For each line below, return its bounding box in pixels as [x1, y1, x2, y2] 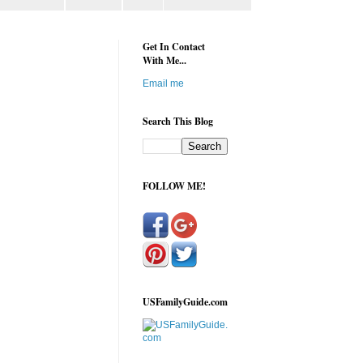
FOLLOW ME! [143, 179, 206, 194]
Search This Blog [143, 114, 213, 129]
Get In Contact [143, 40, 205, 54]
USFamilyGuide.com [143, 295, 228, 310]
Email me [143, 78, 184, 90]
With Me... [143, 53, 186, 68]
